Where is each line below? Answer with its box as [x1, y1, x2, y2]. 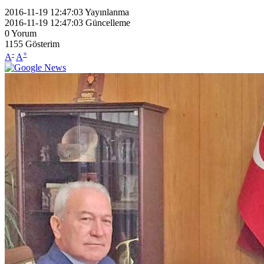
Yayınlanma [85, 6, 129, 17]
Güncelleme [85, 17, 130, 28]
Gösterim [25, 38, 60, 49]
